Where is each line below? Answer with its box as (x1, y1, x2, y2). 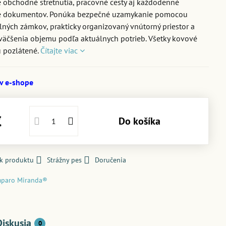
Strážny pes (47, 155, 82, 164)
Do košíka (125, 115, 160, 128)
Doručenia (95, 155, 127, 164)
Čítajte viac (40, 45, 78, 55)
